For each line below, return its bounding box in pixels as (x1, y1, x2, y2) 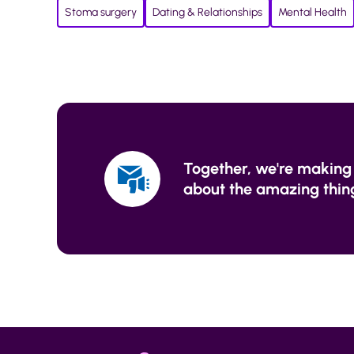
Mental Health (278, 6, 347, 20)
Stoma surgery (65, 6, 137, 20)
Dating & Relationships (153, 6, 262, 20)
